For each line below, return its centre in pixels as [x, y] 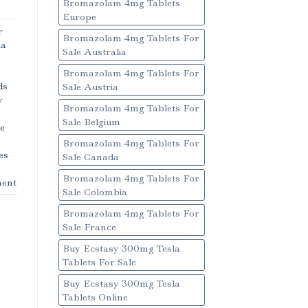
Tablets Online [95, 297]
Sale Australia [94, 52]
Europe [79, 17]
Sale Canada [90, 157]
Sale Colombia [95, 192]
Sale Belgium [91, 122]
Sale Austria [90, 87]
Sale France [89, 227]
